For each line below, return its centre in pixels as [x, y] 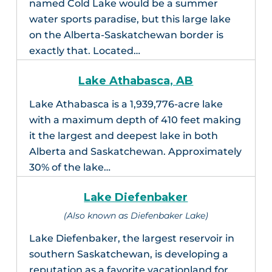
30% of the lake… [70, 168]
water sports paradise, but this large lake [130, 19]
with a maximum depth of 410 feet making [135, 120]
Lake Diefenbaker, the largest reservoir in [131, 239]
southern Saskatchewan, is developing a [128, 254]
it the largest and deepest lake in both [123, 136]
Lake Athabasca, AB [136, 81]
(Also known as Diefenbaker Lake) [136, 216]
